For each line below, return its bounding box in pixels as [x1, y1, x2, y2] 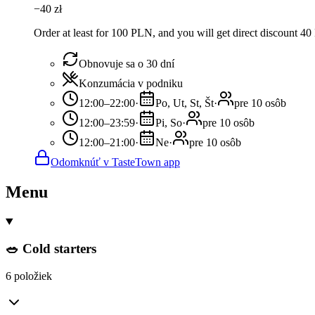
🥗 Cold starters [6, 241, 96, 257]
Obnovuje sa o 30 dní [79, 57, 174, 70]
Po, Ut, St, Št [155, 96, 214, 109]
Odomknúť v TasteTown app [51, 155, 180, 168]
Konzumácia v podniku [79, 77, 183, 89]
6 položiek [6, 270, 52, 283]
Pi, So [155, 116, 182, 129]
